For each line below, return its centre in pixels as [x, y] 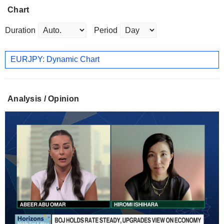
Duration [20, 30]
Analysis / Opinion [43, 99]
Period [106, 30]
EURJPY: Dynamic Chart [55, 59]
